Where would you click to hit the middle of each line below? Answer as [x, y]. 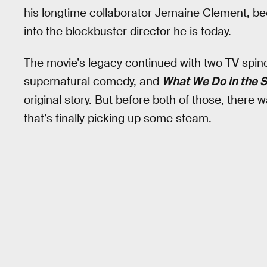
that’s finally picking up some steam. [118, 118]
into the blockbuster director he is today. [128, 31]
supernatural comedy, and [93, 81]
